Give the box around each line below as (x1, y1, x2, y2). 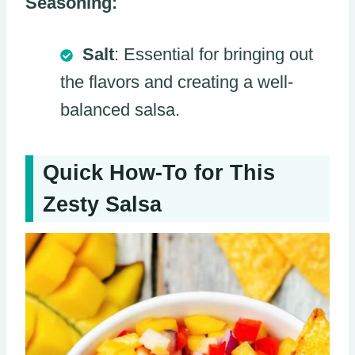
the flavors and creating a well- (60, 71, 293, 92)
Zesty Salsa (43, 193, 162, 217)
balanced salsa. (60, 99, 180, 120)
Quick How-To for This (43, 161, 275, 185)
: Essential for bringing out (114, 44, 313, 64)
